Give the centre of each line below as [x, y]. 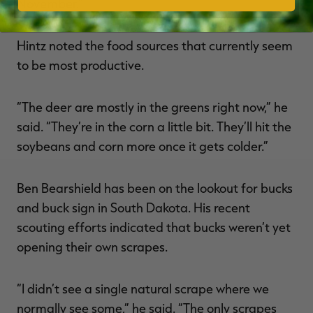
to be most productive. [80, 65]
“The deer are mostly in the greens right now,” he [152, 107]
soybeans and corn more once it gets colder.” [143, 146]
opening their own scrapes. [92, 246]
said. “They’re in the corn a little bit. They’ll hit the [154, 126]
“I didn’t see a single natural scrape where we [143, 288]
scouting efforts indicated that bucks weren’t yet [154, 227]
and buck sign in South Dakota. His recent [133, 207]
